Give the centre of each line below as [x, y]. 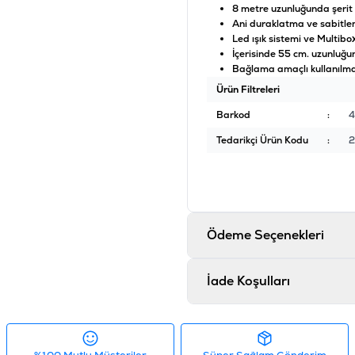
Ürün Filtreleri [248, 90]
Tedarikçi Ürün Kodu [262, 141]
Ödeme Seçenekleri [265, 235]
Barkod [233, 115]
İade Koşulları [248, 281]
